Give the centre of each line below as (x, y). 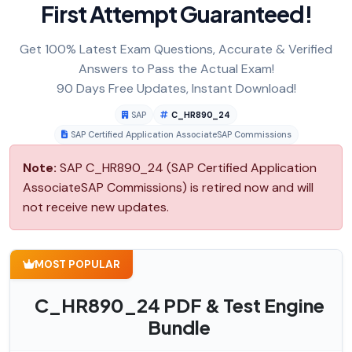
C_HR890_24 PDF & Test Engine (179, 305)
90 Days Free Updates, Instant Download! (176, 89)
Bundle (179, 327)
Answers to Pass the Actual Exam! (176, 69)
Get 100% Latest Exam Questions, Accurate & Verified (176, 49)
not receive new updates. (96, 207)
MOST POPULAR (77, 265)
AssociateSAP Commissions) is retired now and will (168, 188)
